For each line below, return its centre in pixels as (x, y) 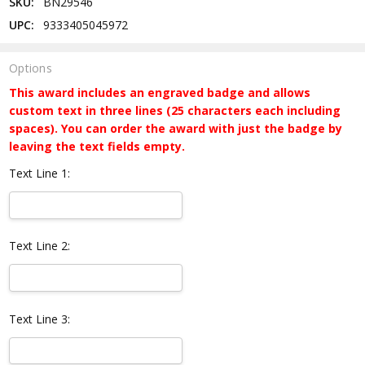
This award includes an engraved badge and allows (160, 92)
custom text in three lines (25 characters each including (175, 110)
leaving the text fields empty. (97, 146)
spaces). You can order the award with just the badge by (176, 128)
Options (31, 68)
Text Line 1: (40, 173)
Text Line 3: (40, 319)
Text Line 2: (40, 246)
